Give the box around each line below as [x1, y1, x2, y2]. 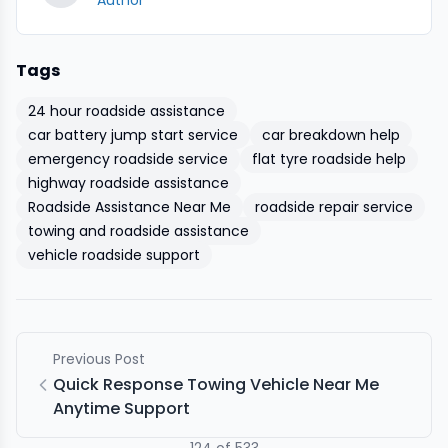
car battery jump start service [28, 125, 238, 145]
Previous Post [53, 349, 145, 369]
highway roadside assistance [28, 173, 229, 193]
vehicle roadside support [28, 245, 200, 265]
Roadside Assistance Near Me [28, 197, 231, 217]
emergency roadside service [28, 149, 228, 169]
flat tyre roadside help [252, 149, 406, 169]
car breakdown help [262, 125, 400, 145]
